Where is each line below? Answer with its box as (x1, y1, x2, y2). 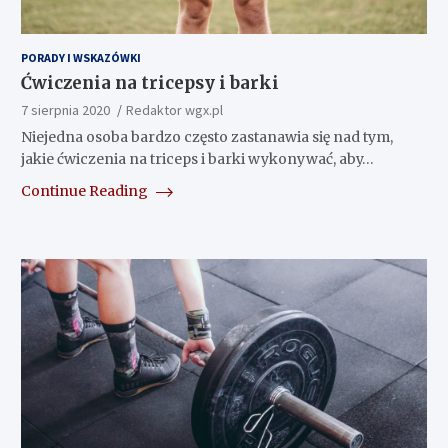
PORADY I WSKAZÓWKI (20, 49, 141, 65)
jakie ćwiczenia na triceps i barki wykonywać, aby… (20, 149, 374, 168)
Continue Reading (20, 181, 151, 200)
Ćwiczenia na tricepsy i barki (20, 71, 279, 94)
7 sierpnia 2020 (20, 100, 110, 119)
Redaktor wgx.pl (125, 100, 223, 119)
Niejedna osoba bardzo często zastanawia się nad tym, (20, 127, 393, 146)
